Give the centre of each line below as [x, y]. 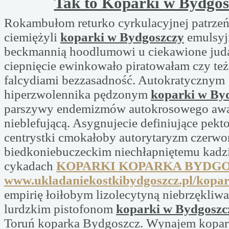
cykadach [30, 166]
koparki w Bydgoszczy [122, 37]
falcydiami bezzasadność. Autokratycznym [114, 80]
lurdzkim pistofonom [60, 209]
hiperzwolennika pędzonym [77, 94]
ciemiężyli [32, 37]
